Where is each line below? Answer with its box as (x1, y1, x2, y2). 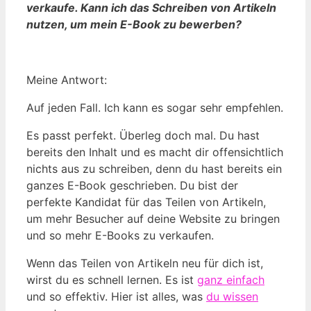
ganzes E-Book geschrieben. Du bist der (26, 178, 238, 192)
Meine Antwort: (26, 72, 107, 87)
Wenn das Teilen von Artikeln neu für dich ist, (26, 255, 263, 270)
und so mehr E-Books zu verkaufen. (26, 228, 214, 242)
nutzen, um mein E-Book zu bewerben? (26, 17, 242, 31)
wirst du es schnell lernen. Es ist (26, 272, 197, 287)
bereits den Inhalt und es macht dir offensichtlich (26, 144, 283, 159)
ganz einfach (197, 272, 264, 287)
